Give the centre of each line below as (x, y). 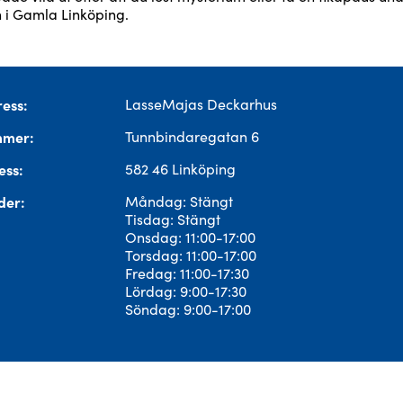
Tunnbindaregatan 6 (192, 136)
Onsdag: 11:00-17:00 (190, 237)
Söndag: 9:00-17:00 (188, 309)
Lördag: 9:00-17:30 (186, 291)
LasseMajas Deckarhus (201, 104)
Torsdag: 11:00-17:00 (191, 255)
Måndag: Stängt (179, 201)
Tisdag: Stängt (173, 219)
